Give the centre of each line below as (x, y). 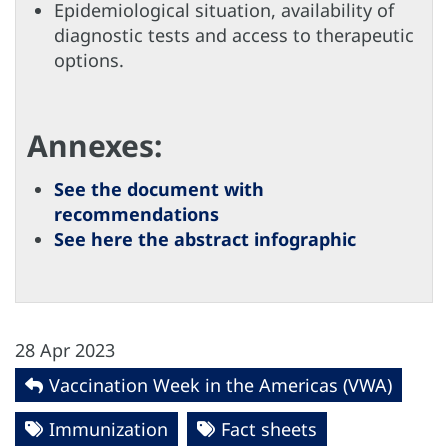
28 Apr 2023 (65, 350)
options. (89, 60)
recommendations (136, 214)
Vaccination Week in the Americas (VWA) (220, 385)
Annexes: (94, 146)
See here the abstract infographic (205, 239)
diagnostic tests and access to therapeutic (234, 35)
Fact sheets (269, 429)
